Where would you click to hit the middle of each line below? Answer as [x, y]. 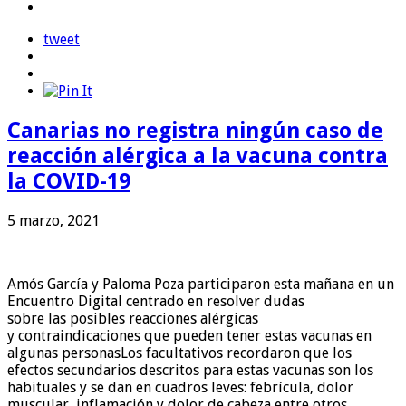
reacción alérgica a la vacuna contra [198, 155]
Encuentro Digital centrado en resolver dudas [156, 301]
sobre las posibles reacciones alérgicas [133, 318]
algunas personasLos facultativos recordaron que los [179, 353]
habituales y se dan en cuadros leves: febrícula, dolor [180, 387]
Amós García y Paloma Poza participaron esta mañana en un [201, 284]
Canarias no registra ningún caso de [195, 130]
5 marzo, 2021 [53, 220]
